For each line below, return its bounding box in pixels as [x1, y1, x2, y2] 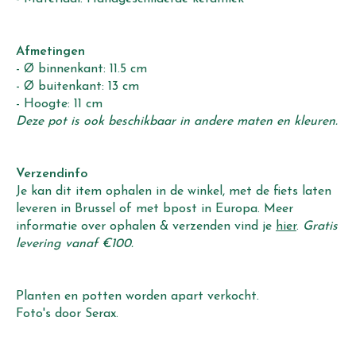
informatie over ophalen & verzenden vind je [16, 220, 276, 234]
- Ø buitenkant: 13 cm [16, 80, 139, 94]
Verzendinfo [16, 168, 87, 181]
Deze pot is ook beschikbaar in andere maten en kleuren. [16, 115, 338, 129]
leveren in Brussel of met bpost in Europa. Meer [16, 203, 293, 216]
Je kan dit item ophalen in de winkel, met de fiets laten [16, 185, 331, 199]
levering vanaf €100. [16, 238, 133, 251]
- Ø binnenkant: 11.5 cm [16, 63, 147, 76]
